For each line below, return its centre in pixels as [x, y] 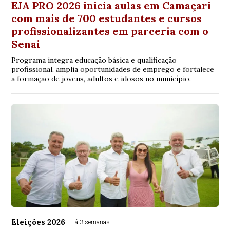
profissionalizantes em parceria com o [110, 31]
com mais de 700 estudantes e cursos [107, 18]
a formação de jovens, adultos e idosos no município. [101, 79]
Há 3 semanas [90, 223]
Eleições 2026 [39, 222]
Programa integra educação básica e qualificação [94, 60]
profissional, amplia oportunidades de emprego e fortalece [113, 70]
